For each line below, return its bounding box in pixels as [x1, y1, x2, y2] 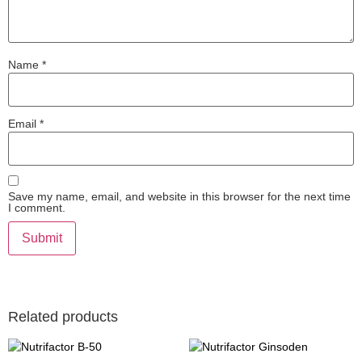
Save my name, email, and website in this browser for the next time [8, 189, 351, 203]
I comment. [8, 200, 65, 214]
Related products [8, 308, 118, 325]
